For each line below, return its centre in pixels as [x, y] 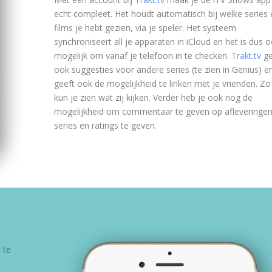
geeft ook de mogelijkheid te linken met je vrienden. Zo [162, 83]
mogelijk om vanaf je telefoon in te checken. [142, 55]
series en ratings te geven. [105, 125]
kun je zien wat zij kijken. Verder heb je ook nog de [153, 97]
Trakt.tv [246, 55]
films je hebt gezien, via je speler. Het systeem [145, 27]
